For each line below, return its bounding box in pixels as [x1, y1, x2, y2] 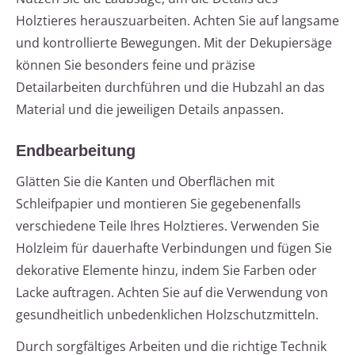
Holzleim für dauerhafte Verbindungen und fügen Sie [16, 239, 332, 258]
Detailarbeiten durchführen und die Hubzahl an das [16, 78, 325, 97]
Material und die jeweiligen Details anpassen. [16, 101, 284, 119]
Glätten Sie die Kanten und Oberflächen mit [16, 173, 275, 191]
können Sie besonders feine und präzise [16, 56, 255, 74]
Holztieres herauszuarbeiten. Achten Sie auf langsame [16, 12, 339, 30]
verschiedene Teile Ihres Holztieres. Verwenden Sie [16, 217, 319, 235]
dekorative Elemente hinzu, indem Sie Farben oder [16, 261, 317, 280]
